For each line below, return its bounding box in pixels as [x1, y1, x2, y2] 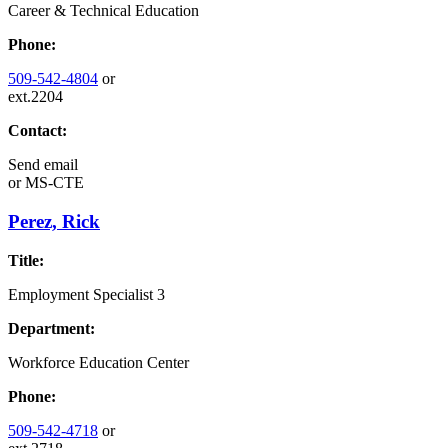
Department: [8, 319, 95, 337]
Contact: [8, 122, 67, 140]
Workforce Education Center [8, 353, 189, 371]
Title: [8, 251, 44, 269]
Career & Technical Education [8, 2, 199, 20]
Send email [8, 156, 78, 174]
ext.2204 [8, 88, 63, 106]
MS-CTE [21, 174, 84, 192]
